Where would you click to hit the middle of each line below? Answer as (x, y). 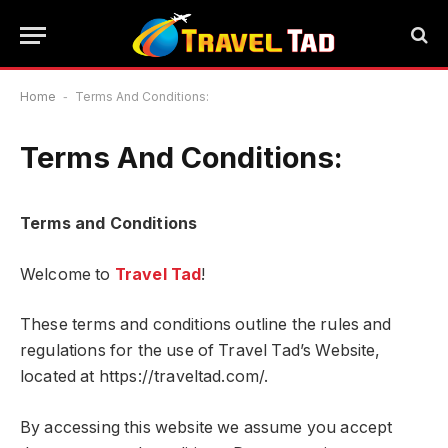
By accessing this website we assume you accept (206, 427)
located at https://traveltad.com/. (144, 377)
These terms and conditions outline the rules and (206, 325)
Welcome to (67, 274)
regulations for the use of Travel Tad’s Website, (200, 351)
